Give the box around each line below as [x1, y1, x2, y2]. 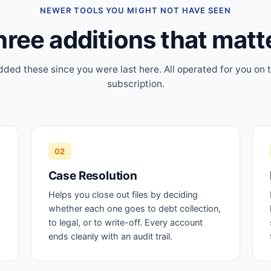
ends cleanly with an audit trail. [48, 231, 172, 242]
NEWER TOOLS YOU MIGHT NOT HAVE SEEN [39, 5, 232, 15]
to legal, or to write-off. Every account [48, 217, 203, 228]
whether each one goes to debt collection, [48, 203, 221, 214]
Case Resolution [48, 169, 137, 183]
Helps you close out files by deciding [48, 189, 198, 200]
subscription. [106, 78, 165, 90]
